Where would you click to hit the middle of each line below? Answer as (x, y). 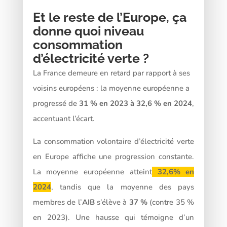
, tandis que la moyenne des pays (123, 187)
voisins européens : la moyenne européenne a (111, 88)
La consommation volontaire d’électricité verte (113, 142)
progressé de (56, 104)
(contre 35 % (171, 202)
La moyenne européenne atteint (92, 172)
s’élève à (112, 202)
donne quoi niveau (88, 31)
